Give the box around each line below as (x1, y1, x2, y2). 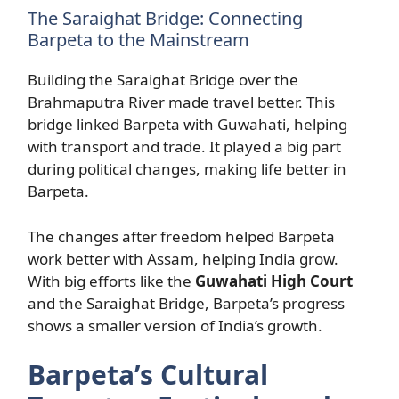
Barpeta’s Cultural (28, 356, 268, 393)
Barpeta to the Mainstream (28, 28, 249, 52)
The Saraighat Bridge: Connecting (28, 6, 303, 30)
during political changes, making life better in (28, 159, 346, 179)
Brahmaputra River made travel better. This (28, 92, 335, 112)
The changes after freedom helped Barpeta (28, 225, 335, 247)
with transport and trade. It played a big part (28, 136, 341, 157)
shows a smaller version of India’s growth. (28, 314, 322, 336)
